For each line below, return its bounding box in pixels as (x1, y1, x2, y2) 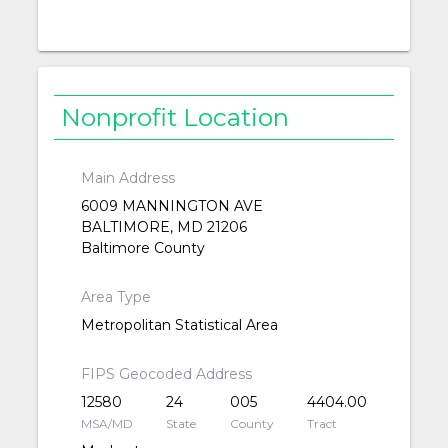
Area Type (80, 288, 151, 307)
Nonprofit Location (61, 101, 290, 132)
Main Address (80, 169, 175, 188)
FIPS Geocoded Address (80, 365, 252, 384)
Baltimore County (80, 239, 205, 258)
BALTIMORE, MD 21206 (80, 218, 247, 237)
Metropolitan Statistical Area (80, 316, 278, 335)
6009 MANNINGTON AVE (80, 197, 263, 216)
